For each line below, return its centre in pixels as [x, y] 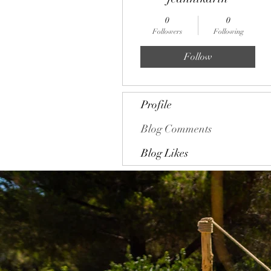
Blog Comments [176, 129]
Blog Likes [165, 153]
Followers [167, 31]
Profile [156, 105]
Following [228, 31]
